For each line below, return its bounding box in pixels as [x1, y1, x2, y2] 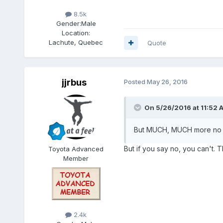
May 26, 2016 [146, 77, 188, 86]
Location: [62, 28, 91, 37]
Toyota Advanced [48, 144, 104, 153]
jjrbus [61, 77, 87, 88]
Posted [123, 77, 147, 86]
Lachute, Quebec [49, 38, 104, 46]
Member [63, 154, 89, 162]
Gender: [56, 19, 81, 27]
